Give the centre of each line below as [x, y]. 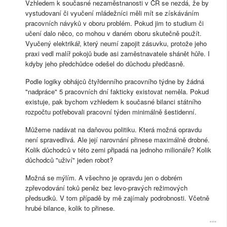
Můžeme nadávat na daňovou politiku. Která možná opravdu [113, 130]
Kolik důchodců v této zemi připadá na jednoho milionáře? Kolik [118, 150]
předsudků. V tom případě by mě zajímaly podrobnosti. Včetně [117, 198]
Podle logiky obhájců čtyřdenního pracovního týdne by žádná [115, 82]
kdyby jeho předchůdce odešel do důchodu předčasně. [105, 64]
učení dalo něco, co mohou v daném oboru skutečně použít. [113, 33]
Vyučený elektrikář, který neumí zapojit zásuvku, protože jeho [116, 44]
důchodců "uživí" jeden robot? [69, 160]
